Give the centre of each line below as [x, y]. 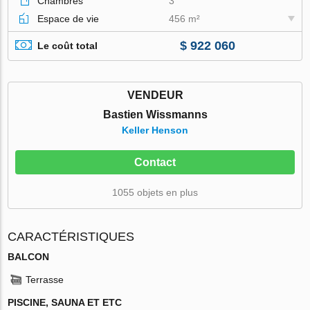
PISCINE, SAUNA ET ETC [65, 302]
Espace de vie [69, 18]
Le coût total [68, 46]
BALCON [29, 256]
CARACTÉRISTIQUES [71, 236]
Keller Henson [155, 130]
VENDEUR [155, 95]
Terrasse [45, 279]
